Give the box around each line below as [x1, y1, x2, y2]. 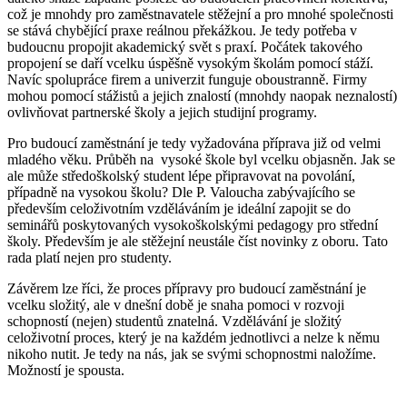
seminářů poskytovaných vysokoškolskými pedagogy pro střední [7, 217, 378, 233]
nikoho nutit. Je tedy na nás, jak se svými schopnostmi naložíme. [7, 346, 376, 362]
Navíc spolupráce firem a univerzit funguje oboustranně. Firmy [7, 72, 367, 88]
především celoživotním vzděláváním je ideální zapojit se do [7, 201, 351, 217]
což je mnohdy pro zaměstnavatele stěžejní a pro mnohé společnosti [7, 6, 393, 23]
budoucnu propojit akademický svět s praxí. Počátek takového [7, 39, 362, 55]
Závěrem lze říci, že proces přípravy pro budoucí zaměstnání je [7, 281, 366, 297]
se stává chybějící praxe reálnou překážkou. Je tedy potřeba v [7, 23, 357, 39]
